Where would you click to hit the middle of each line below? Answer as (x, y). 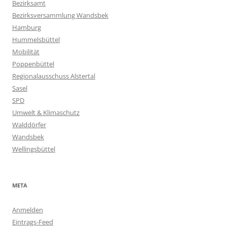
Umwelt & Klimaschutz (46, 113)
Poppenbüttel (33, 64)
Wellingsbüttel (34, 149)
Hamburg (27, 28)
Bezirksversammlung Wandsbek (60, 15)
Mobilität (26, 52)
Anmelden (28, 210)
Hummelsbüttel (36, 40)
